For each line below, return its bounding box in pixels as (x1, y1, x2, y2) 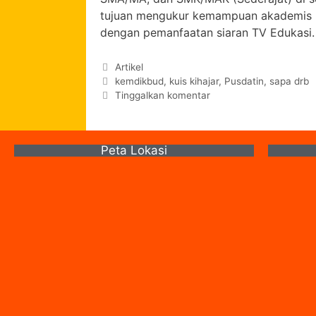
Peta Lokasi (100, 142, 167, 157)
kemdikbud (115, 75, 164, 87)
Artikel (115, 61, 144, 73)
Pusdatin (224, 75, 265, 87)
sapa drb (269, 75, 310, 87)
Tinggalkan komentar (115, 89, 211, 101)
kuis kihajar (169, 75, 219, 87)
